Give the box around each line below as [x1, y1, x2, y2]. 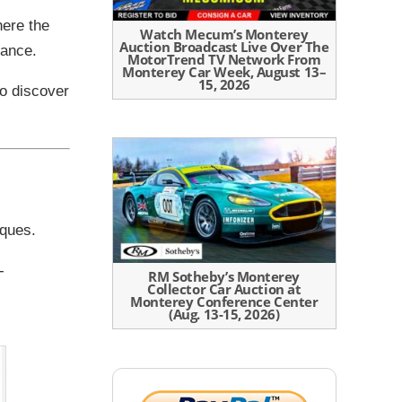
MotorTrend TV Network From [127, 49, 321, 68]
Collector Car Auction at [147, 280, 301, 299]
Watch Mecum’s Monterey [140, 24, 309, 43]
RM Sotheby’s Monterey [148, 267, 301, 286]
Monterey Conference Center [130, 293, 319, 311]
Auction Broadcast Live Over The [119, 37, 329, 56]
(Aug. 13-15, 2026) [169, 305, 280, 324]
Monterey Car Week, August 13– [122, 62, 327, 81]
